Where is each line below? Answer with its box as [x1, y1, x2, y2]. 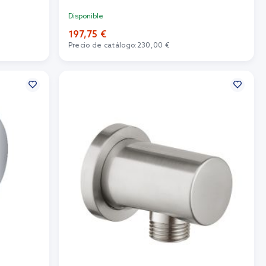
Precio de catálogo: [68, 41, 137, 50]
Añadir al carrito [123, 59, 190, 70]
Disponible [68, 12, 103, 21]
